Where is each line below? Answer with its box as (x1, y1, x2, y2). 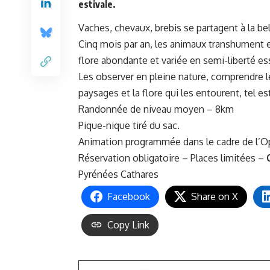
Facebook (107, 190, 150, 202)
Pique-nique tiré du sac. (78, 119, 180, 131)
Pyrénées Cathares (78, 168, 159, 180)
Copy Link (107, 218, 149, 231)
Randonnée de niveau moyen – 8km (78, 102, 236, 115)
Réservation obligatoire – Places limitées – (78, 151, 266, 164)
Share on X (191, 190, 238, 202)
